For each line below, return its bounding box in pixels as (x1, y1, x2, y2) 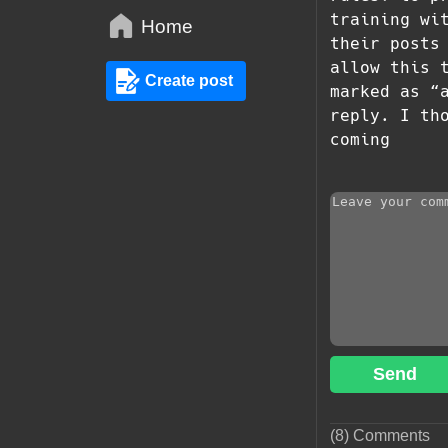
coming (330, 129, 391, 149)
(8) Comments (330, 426, 431, 444)
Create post (144, 71, 233, 89)
